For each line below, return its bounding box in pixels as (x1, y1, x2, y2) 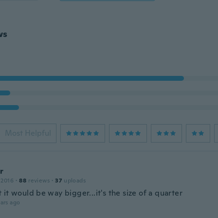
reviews (28, 177, 50, 184)
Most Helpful (4, 128, 51, 138)
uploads (64, 177, 86, 184)
